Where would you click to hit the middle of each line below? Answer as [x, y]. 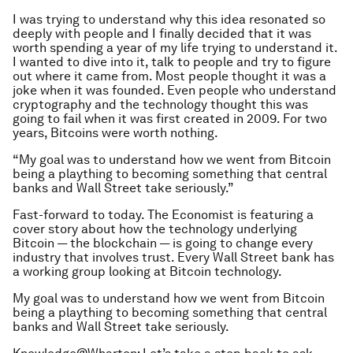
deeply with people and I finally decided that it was [162, 34]
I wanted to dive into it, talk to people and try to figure [172, 62]
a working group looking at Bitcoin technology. [147, 272]
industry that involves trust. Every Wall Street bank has [173, 258]
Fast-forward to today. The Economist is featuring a [163, 215]
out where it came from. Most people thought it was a [169, 76]
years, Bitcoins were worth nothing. [115, 133]
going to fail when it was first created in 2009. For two [170, 119]
